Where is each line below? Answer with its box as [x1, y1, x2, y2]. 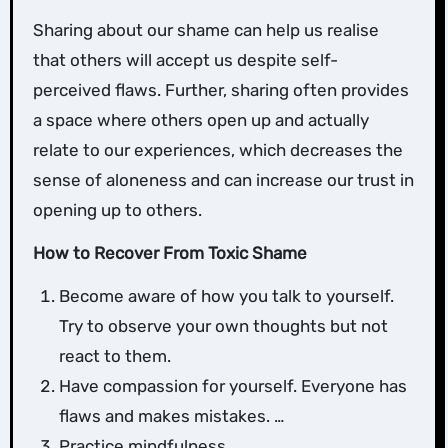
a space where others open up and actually [32, 110, 369, 131]
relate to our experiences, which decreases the [32, 140, 403, 161]
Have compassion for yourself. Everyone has [58, 376, 407, 397]
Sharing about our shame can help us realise [32, 20, 379, 41]
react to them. [58, 346, 171, 367]
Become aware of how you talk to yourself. [58, 286, 394, 307]
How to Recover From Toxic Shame [32, 243, 307, 264]
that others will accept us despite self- [32, 50, 338, 71]
